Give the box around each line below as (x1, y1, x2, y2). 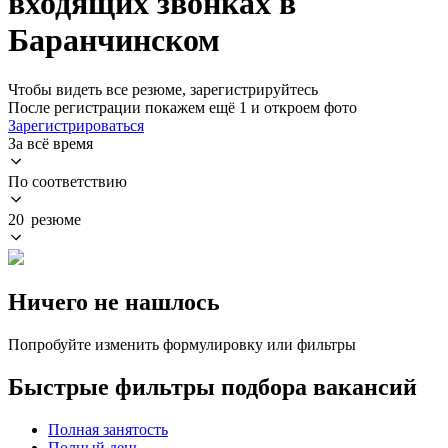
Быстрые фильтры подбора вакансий (8, 373, 417, 400)
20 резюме (8, 210, 81, 228)
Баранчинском (8, 22, 220, 59)
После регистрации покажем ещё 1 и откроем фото (8, 98, 357, 116)
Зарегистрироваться (8, 116, 144, 134)
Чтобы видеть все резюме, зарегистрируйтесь (8, 80, 318, 98)
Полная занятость (48, 420, 168, 438)
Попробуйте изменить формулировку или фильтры (8, 335, 356, 353)
